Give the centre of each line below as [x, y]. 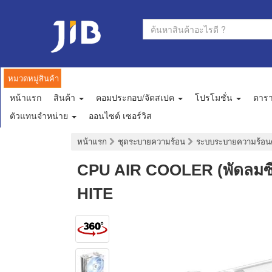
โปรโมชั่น [215, 97]
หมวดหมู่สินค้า [33, 78]
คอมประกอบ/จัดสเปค [136, 97]
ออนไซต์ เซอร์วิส [120, 116]
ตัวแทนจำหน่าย [40, 116]
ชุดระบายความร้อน [153, 142]
